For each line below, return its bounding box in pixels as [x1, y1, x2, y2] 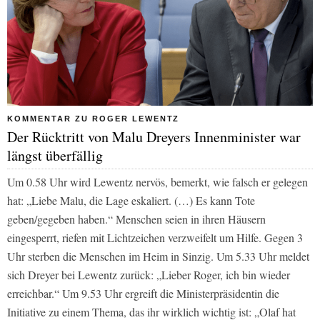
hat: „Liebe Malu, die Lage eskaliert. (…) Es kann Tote [7, 192, 255, 208]
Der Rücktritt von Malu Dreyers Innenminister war [7, 126, 301, 146]
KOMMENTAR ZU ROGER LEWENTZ [7, 114, 180, 123]
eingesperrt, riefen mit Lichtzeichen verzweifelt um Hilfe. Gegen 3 [7, 229, 303, 245]
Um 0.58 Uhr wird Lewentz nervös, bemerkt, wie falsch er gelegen [7, 174, 308, 189]
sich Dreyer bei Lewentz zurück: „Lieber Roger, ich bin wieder [7, 266, 290, 282]
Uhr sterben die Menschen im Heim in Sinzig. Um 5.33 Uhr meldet [7, 248, 309, 264]
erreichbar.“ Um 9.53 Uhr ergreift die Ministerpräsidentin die [7, 285, 279, 301]
